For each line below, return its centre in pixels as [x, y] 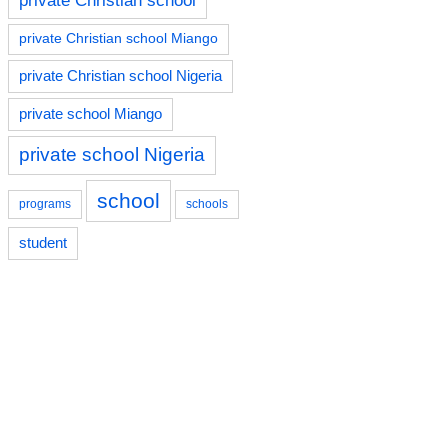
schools [207, 203]
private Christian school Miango [118, 38]
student [43, 242]
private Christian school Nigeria [120, 75]
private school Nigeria [112, 154]
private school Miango [90, 113]
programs [45, 203]
